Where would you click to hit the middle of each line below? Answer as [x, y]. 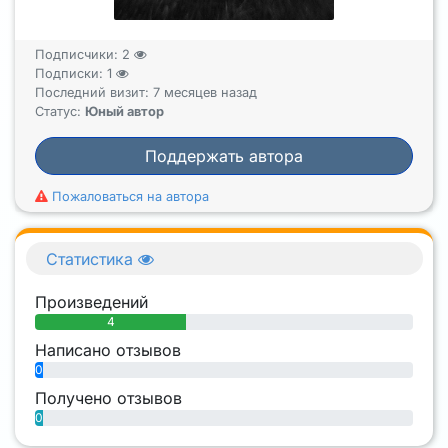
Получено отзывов [108, 398]
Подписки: [71, 73]
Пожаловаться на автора [128, 196]
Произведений [91, 302]
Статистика [92, 258]
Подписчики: [78, 54]
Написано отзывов [108, 350]
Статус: [60, 111]
